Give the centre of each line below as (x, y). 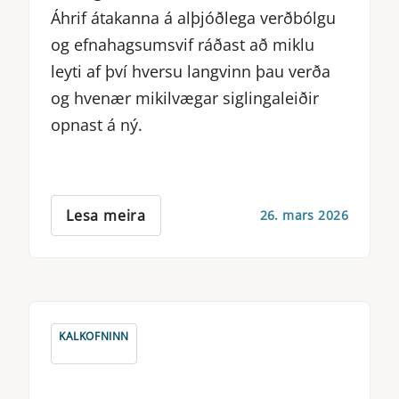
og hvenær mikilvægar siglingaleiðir (185, 98)
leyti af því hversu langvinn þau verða (191, 71)
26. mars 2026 (304, 216)
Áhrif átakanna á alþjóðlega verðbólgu (193, 17)
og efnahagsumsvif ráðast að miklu (183, 44)
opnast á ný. (97, 124)
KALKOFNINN (94, 336)
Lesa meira (106, 215)
